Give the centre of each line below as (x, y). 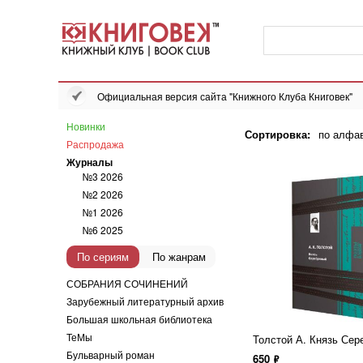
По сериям (103, 256)
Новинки (86, 126)
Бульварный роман (111, 354)
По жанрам (179, 256)
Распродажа (95, 144)
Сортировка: (278, 134)
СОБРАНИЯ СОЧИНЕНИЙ (127, 283)
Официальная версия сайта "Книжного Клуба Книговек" (225, 96)
